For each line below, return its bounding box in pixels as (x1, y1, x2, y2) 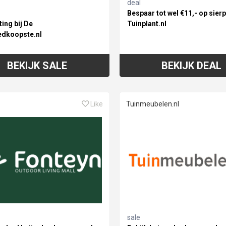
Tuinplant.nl (127, 19, 166, 28)
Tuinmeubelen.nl (126, 99, 179, 108)
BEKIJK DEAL (161, 59, 222, 72)
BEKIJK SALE (7, 59, 68, 72)
